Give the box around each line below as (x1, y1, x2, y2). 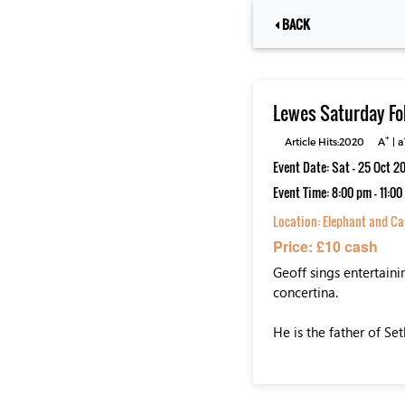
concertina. (272, 282, 338, 301)
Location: (272, 211, 323, 231)
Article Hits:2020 (273, 135, 378, 147)
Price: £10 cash (272, 235, 378, 257)
